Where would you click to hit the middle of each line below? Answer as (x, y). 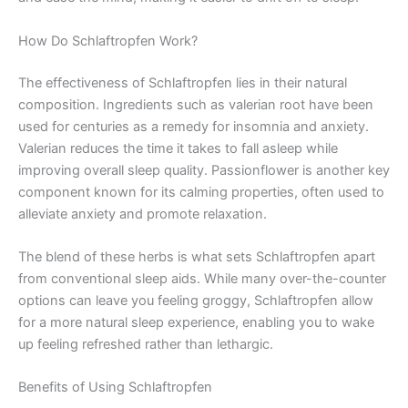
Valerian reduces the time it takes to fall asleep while (178, 148)
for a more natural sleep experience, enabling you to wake (196, 322)
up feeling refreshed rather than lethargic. (146, 344)
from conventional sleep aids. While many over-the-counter (202, 278)
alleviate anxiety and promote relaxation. (143, 214)
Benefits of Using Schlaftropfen (115, 388)
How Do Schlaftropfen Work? (108, 41)
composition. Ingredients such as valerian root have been (196, 104)
